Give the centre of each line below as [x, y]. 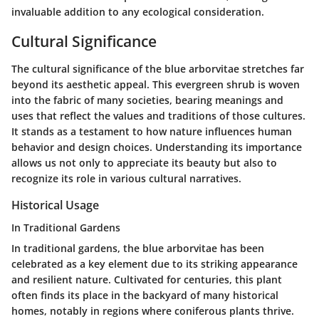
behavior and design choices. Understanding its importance [157, 147]
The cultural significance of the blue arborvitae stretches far [158, 68]
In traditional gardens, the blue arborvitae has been [138, 248]
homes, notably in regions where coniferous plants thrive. [153, 310]
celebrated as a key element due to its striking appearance [155, 263]
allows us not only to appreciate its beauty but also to [144, 162]
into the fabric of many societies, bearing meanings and [147, 100]
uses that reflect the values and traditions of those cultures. [158, 115]
